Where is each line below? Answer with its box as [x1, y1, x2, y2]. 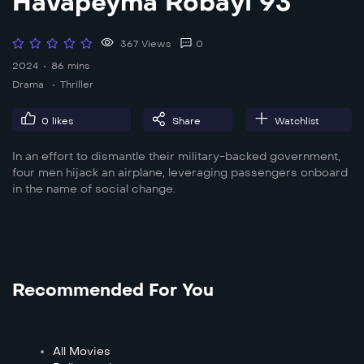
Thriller [60, 78, 93, 90]
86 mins [51, 59, 89, 71]
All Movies [53, 344, 110, 358]
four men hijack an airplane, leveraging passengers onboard [12, 165, 348, 180]
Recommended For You [12, 279, 214, 301]
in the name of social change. [12, 181, 175, 196]
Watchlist [274, 115, 319, 127]
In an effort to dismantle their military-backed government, [12, 149, 340, 163]
